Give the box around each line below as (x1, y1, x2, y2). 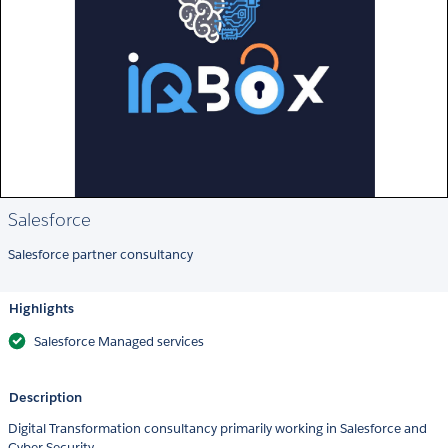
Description (9, 389, 82, 407)
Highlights (9, 300, 74, 318)
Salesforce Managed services (34, 333, 204, 351)
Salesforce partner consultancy (8, 246, 193, 264)
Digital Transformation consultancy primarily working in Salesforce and (8, 420, 427, 438)
